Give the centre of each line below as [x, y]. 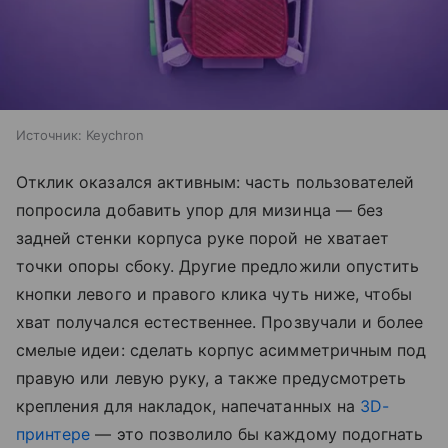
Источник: [49, 134]
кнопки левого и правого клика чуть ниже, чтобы [214, 293]
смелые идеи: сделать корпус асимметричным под [221, 349]
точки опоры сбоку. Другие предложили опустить [218, 265]
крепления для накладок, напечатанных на [188, 405]
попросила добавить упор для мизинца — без [199, 209]
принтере [53, 433]
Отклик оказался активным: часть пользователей [215, 181]
